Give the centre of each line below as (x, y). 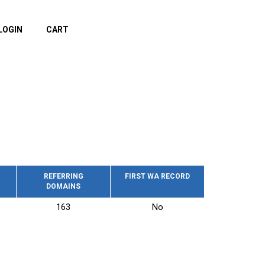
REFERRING (63, 176)
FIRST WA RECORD (157, 176)
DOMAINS (63, 186)
